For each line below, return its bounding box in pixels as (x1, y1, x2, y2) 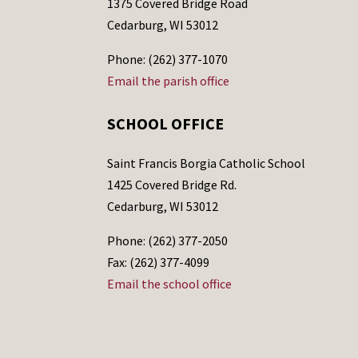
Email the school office (107, 275, 233, 292)
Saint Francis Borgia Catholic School (107, 154, 306, 171)
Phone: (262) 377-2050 (107, 232, 229, 249)
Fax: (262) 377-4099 (107, 253, 210, 270)
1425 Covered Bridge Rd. (107, 176, 237, 193)
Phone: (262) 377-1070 (107, 51, 229, 68)
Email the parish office (107, 73, 230, 89)
